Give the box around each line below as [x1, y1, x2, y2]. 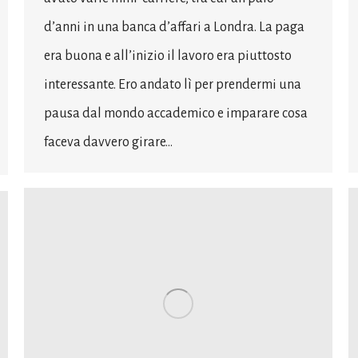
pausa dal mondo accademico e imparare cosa [44, 105, 308, 121]
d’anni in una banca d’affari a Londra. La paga [44, 19, 304, 34]
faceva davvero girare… [44, 134, 173, 149]
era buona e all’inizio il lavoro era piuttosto [44, 48, 292, 63]
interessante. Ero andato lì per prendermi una [44, 77, 301, 92]
